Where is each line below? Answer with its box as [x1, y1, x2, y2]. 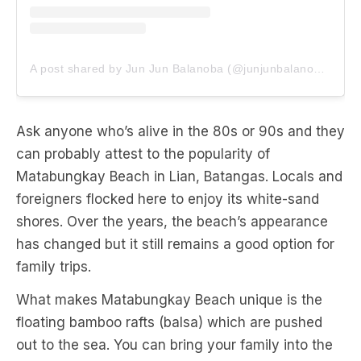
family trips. [16, 259, 91, 276]
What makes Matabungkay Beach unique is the [16, 292, 322, 309]
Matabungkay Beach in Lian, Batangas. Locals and [16, 168, 342, 185]
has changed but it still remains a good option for [16, 236, 334, 253]
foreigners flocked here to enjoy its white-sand [16, 191, 319, 208]
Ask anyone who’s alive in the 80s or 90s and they [16, 123, 345, 140]
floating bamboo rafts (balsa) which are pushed [16, 314, 322, 331]
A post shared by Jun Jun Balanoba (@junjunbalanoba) [313, 62, 325, 76]
